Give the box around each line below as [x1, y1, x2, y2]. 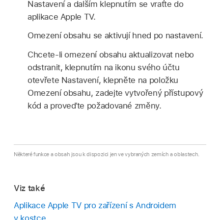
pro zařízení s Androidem [81, 200, 177, 210]
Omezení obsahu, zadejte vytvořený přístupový [27, 88, 203, 98]
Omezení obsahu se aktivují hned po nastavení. [27, 30, 203, 41]
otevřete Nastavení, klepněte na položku [27, 75, 179, 85]
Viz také [14, 183, 45, 193]
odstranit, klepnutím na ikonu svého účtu [27, 62, 180, 73]
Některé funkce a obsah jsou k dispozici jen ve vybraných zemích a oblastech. [14, 150, 199, 158]
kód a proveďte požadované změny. [27, 101, 162, 111]
